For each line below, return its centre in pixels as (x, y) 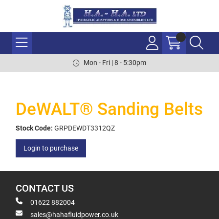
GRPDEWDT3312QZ (85, 128)
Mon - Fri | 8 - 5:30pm (115, 63)
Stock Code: (34, 128)
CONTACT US (45, 188)
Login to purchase (51, 148)
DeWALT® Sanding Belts (109, 109)
